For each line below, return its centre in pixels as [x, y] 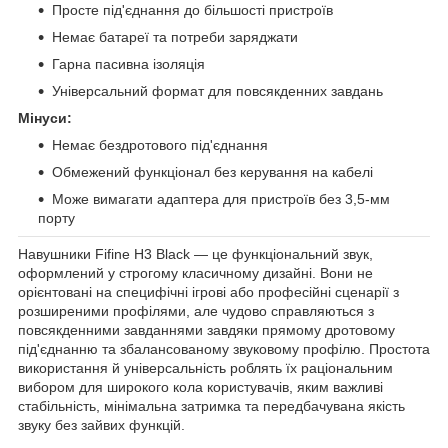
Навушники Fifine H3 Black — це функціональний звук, [195, 254]
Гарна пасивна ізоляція [128, 64]
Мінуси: [45, 118]
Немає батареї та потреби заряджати [175, 37]
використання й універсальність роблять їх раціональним [205, 368]
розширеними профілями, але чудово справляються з [196, 311]
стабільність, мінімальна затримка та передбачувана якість [211, 406]
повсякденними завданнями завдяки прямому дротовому [206, 330]
